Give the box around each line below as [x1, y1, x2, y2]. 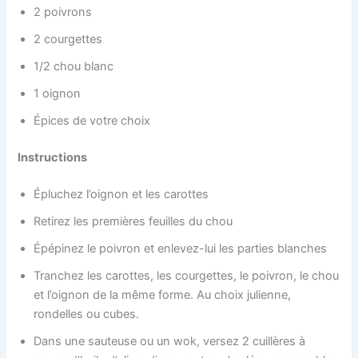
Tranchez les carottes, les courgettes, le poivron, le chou [34, 268, 340, 283]
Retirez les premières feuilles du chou [34, 213, 237, 229]
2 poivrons [34, 5, 96, 20]
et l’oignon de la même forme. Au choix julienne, [34, 287, 292, 302]
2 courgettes [34, 32, 106, 47]
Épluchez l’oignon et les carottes [34, 186, 209, 201]
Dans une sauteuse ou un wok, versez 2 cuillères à [34, 333, 306, 348]
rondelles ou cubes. [34, 306, 143, 321]
